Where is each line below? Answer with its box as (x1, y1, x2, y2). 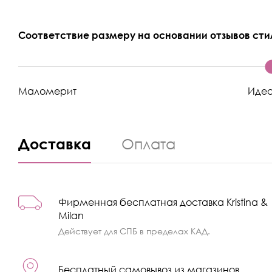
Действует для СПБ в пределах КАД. (58, 226, 211, 237)
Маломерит (18, 85, 77, 98)
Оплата (121, 135, 176, 153)
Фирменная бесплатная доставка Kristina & (58, 196, 268, 209)
